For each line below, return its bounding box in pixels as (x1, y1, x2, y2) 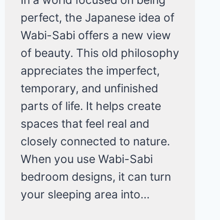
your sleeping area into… (20, 187, 150, 201)
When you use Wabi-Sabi (20, 152, 153, 166)
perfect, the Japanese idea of (20, 10, 174, 25)
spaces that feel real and (20, 116, 149, 131)
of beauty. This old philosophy (20, 46, 179, 60)
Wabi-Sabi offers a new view (20, 28, 171, 42)
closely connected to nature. (20, 134, 170, 148)
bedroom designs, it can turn (20, 169, 171, 184)
